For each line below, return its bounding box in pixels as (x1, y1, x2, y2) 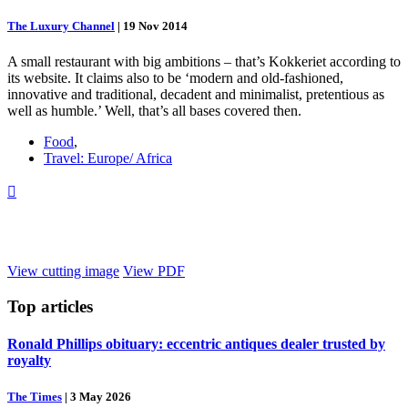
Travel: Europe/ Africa (44, 150, 172, 167)
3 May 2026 (70, 389, 131, 403)
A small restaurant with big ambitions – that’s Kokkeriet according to (7, 54, 401, 70)
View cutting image (7, 263, 119, 280)
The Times (7, 389, 62, 403)
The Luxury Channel (7, 19, 115, 34)
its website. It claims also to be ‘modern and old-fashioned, (7, 70, 343, 87)
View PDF (123, 263, 185, 280)
